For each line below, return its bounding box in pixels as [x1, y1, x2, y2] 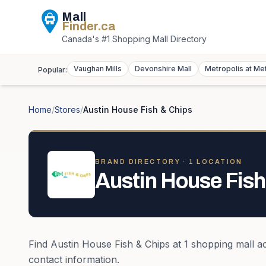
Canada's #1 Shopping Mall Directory [62, 34, 207, 44]
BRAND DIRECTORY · [95, 157, 189, 165]
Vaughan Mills [74, 64, 122, 73]
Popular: [38, 65, 67, 74]
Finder [62, 20, 97, 33]
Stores [55, 104, 80, 115]
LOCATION [194, 157, 243, 165]
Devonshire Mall [135, 64, 192, 73]
